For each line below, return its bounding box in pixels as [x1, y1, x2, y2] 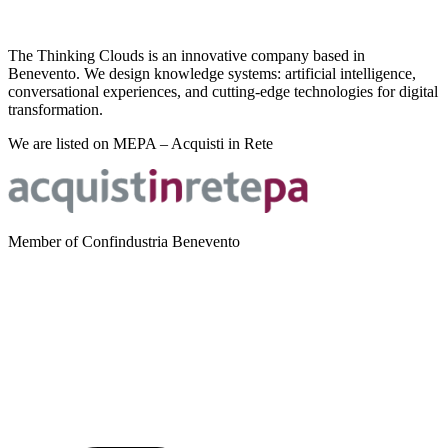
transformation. [8, 101, 103, 119]
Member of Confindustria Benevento [8, 233, 240, 251]
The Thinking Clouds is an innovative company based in [8, 47, 365, 65]
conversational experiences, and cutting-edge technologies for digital [8, 83, 438, 101]
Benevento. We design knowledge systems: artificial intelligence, [8, 65, 416, 83]
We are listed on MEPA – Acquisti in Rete [8, 135, 273, 153]
